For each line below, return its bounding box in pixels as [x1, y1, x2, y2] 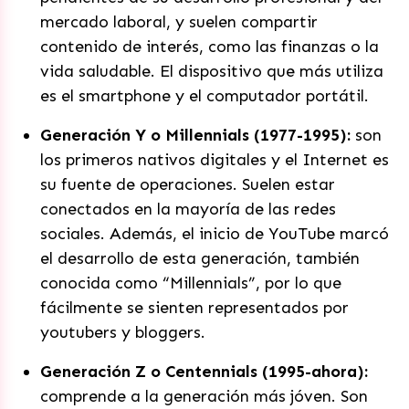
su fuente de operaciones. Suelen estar [40, 174, 335, 194]
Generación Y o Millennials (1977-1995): [40, 125, 355, 145]
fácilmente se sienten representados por [40, 298, 349, 318]
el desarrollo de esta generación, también [40, 248, 360, 268]
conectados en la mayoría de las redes [40, 199, 336, 219]
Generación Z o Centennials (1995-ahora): [40, 362, 368, 382]
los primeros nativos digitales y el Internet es [40, 150, 389, 170]
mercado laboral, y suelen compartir [40, 12, 318, 32]
